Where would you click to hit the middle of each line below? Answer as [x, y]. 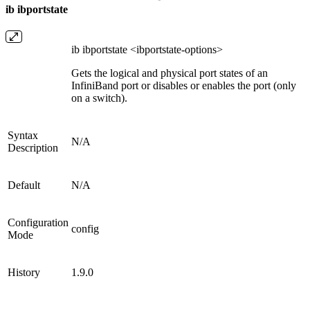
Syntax [23, 136]
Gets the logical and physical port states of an [170, 73]
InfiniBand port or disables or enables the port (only [184, 86]
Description [33, 148]
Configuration [38, 223]
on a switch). [99, 98]
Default [24, 185]
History [24, 273]
